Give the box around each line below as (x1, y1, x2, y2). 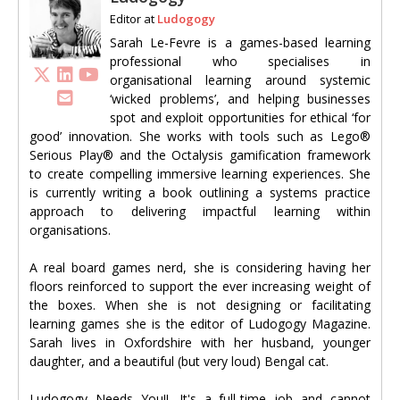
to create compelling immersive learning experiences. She (29, 165, 371, 183)
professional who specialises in (110, 53, 371, 71)
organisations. (29, 221, 111, 239)
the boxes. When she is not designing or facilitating (29, 296, 371, 314)
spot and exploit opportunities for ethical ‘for (110, 109, 371, 127)
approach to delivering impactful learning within (29, 203, 371, 221)
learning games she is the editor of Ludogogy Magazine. (29, 315, 371, 333)
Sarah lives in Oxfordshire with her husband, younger (29, 334, 371, 352)
